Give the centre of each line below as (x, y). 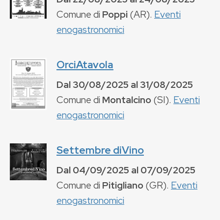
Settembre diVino (100, 150)
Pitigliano (123, 185)
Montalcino (127, 99)
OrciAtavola (85, 64)
